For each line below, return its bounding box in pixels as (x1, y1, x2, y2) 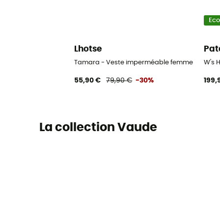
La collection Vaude (39, 121, 157, 134)
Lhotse (74, 44, 102, 53)
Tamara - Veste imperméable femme (74, 59, 193, 66)
